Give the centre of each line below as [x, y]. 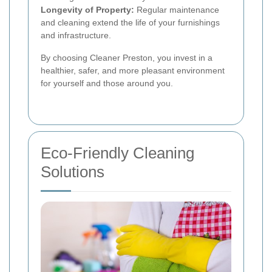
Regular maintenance [177, 10]
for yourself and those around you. [107, 83]
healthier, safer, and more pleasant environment [133, 71]
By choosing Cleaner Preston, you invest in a [127, 58]
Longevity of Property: [87, 10]
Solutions [73, 172]
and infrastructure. [76, 36]
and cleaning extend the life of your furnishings [130, 23]
